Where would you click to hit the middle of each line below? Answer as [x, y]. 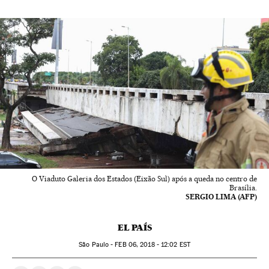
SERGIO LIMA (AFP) [221, 197]
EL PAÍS [134, 228]
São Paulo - [97, 245]
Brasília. [243, 188]
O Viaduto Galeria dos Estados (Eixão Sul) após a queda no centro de [144, 179]
